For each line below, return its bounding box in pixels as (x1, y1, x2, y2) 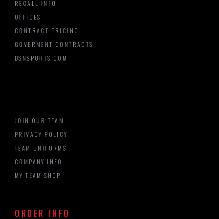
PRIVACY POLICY (15, 130, 68, 139)
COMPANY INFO (15, 157, 63, 166)
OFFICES (15, 13, 41, 22)
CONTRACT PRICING (15, 26, 79, 35)
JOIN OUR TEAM (15, 116, 65, 125)
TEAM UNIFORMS (15, 144, 67, 153)
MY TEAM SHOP (15, 171, 61, 180)
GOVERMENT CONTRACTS (15, 40, 93, 49)
